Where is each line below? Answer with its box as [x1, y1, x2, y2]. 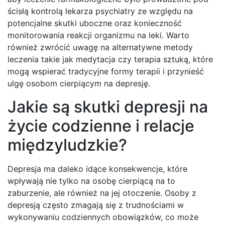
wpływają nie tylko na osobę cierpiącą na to [8, 176, 175, 186]
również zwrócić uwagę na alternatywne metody [8, 42, 193, 53]
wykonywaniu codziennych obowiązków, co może [8, 212, 198, 222]
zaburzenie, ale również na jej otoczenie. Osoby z [8, 188, 196, 198]
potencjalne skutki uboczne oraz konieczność [8, 18, 182, 29]
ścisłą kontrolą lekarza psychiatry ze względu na [8, 6, 193, 17]
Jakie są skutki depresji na [8, 97, 208, 117]
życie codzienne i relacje [8, 116, 194, 136]
